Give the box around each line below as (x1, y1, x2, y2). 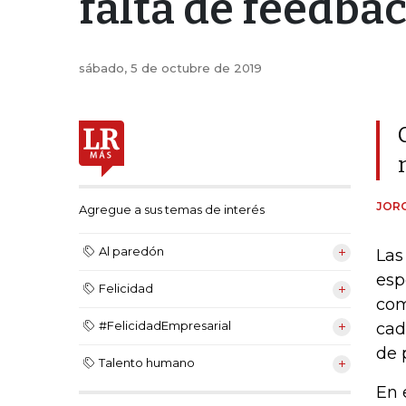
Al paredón (99, 243, 164, 258)
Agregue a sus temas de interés (79, 201, 265, 217)
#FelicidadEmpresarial (99, 317, 231, 333)
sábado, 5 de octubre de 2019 (79, 61, 262, 76)
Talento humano (99, 354, 195, 370)
